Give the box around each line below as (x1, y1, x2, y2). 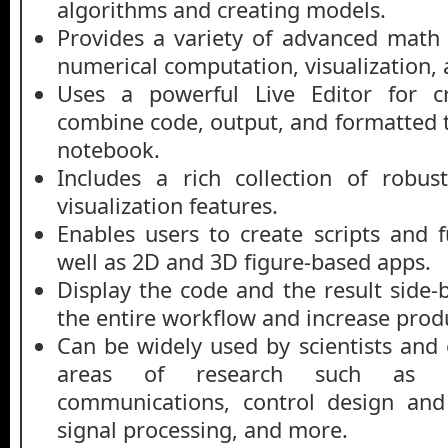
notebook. (57, 134, 160, 164)
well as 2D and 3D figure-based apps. (57, 246, 431, 276)
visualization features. (57, 190, 278, 220)
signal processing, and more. (57, 414, 348, 444)
